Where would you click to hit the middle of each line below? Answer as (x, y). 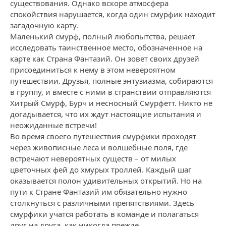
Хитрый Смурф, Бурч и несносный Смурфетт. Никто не (111, 103)
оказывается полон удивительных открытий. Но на (106, 181)
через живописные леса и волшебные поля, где (99, 147)
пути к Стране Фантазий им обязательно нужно (99, 192)
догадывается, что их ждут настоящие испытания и (106, 114)
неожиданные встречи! (53, 125)
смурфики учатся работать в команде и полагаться (104, 214)
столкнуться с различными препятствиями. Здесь (102, 203)
